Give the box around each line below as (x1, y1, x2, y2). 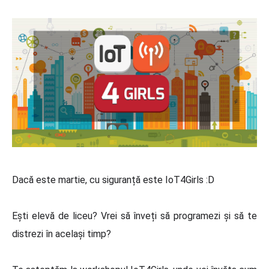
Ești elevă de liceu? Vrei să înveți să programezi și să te (12, 210, 257, 222)
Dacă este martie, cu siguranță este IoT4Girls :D (12, 174, 214, 186)
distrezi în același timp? (12, 228, 113, 240)
